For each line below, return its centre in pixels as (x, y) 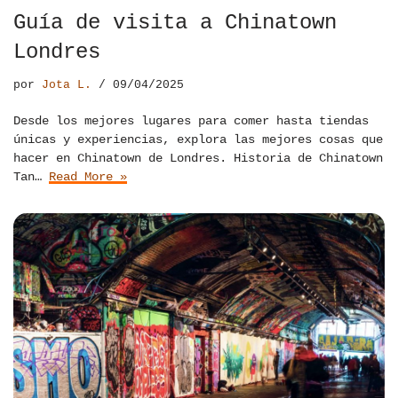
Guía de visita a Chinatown (175, 22)
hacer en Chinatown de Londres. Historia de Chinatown (198, 158)
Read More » (88, 176)
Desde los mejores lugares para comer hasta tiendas (191, 120)
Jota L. (67, 84)
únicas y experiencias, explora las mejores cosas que (198, 139)
